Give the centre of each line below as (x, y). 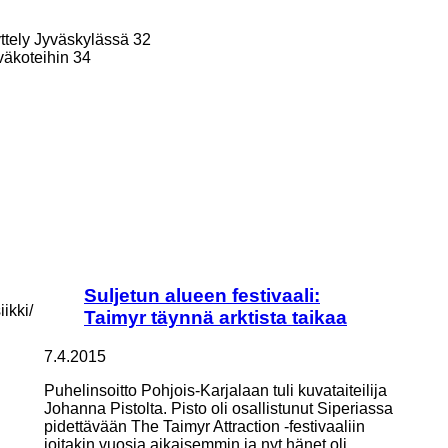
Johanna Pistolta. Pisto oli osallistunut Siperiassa (218, 408)
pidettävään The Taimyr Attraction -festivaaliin (204, 426)
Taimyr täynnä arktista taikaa (215, 317)
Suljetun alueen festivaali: (202, 295)
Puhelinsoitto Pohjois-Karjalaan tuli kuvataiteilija (215, 390)
